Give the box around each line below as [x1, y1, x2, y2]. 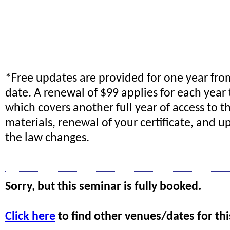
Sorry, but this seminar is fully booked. [5, 181, 201, 194]
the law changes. [5, 132, 89, 145]
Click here [5, 210, 55, 223]
